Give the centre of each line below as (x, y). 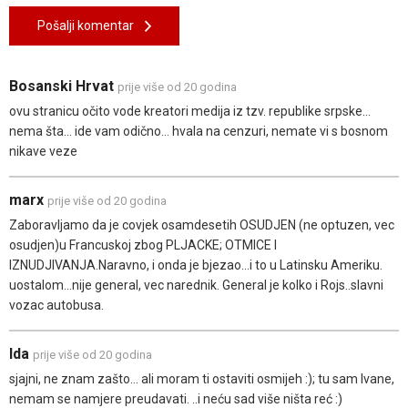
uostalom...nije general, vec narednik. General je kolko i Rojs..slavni (196, 286)
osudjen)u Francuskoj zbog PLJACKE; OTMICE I (143, 245)
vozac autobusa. (56, 306)
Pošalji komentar (91, 26)
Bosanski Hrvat (63, 87)
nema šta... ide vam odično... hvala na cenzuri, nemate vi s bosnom (199, 132)
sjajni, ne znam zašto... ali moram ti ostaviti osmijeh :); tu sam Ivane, (202, 379)
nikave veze (43, 152)
